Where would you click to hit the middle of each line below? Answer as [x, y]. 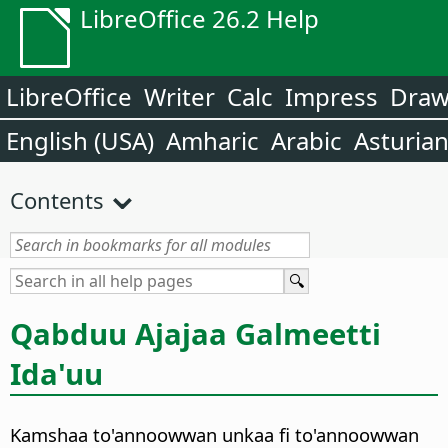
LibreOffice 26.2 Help [199, 18]
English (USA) [80, 140]
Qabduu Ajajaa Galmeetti [195, 333]
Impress [331, 96]
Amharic [212, 140]
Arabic [306, 140]
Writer [179, 96]
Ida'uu [56, 373]
